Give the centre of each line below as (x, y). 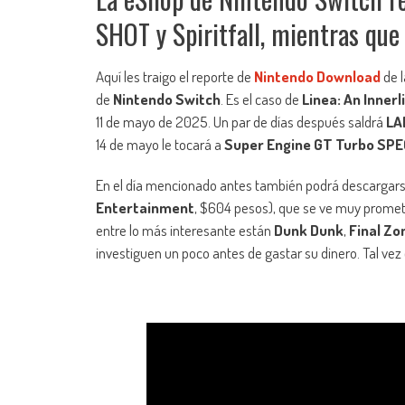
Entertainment (145, 208)
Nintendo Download (317, 77)
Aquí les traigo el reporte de (175, 77)
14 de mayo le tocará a (160, 145)
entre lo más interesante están (185, 231)
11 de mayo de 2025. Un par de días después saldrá (241, 122)
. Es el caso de (261, 99)
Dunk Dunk (309, 231)
